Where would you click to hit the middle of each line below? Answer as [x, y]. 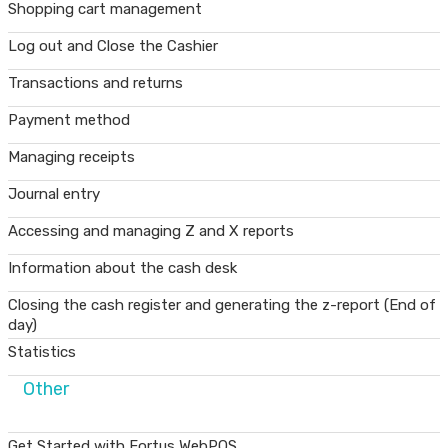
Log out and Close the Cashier [113, 45]
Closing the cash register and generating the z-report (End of [222, 304]
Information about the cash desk [122, 267]
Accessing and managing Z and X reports [151, 230]
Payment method [69, 119]
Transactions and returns [95, 82]
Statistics [42, 351]
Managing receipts [71, 156]
